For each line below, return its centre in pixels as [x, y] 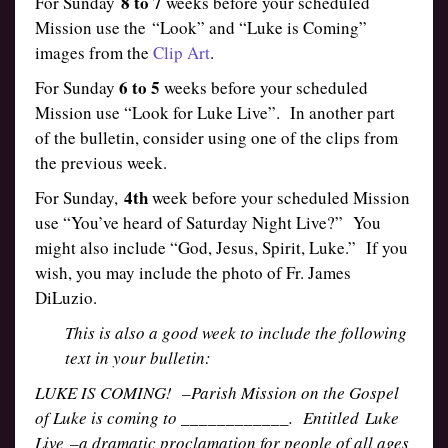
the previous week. [101, 162]
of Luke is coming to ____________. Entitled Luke [217, 417]
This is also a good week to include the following [236, 332]
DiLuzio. [66, 297]
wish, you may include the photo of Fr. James [193, 272]
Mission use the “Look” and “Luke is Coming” [201, 27]
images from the [94, 52]
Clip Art [181, 52]
